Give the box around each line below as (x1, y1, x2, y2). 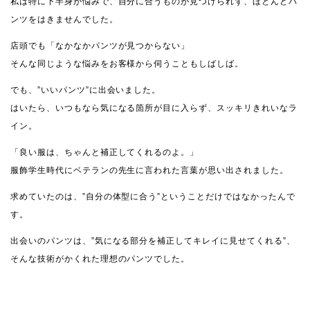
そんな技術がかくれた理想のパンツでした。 (10, 253, 190, 264)
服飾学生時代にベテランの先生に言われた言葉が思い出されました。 (10, 165, 289, 175)
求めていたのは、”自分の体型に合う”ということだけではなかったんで (10, 191, 295, 201)
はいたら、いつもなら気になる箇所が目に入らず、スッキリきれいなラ (10, 102, 298, 113)
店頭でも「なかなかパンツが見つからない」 (10, 40, 190, 51)
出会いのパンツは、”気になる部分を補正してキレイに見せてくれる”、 (10, 235, 295, 246)
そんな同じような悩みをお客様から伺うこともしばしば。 (10, 58, 244, 69)
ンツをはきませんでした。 (10, 14, 118, 24)
